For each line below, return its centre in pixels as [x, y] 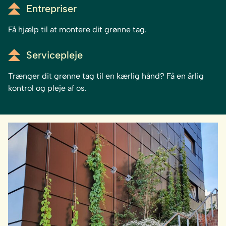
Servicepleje [54, 55]
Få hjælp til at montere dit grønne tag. [77, 30]
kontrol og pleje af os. [47, 88]
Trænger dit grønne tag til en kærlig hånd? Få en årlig [106, 76]
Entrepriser [51, 9]
